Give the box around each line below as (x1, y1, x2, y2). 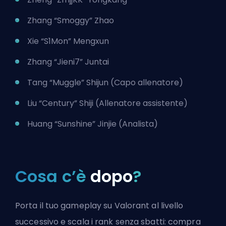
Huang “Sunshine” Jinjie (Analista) (27, 118, 158, 130)
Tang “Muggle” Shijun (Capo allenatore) (27, 77, 183, 89)
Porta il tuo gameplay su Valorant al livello (15, 200, 184, 212)
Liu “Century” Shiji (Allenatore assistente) (27, 97, 188, 109)
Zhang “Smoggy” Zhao (27, 15, 114, 27)
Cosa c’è (15, 165, 90, 188)
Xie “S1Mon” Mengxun (27, 35, 109, 47)
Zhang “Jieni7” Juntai (27, 56, 109, 68)
